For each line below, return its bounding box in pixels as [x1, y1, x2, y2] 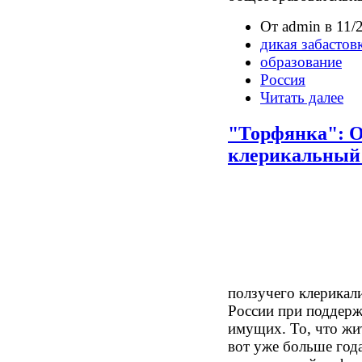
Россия [260, 70, 305, 88]
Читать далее [260, 88, 343, 106]
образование [260, 53, 342, 70]
